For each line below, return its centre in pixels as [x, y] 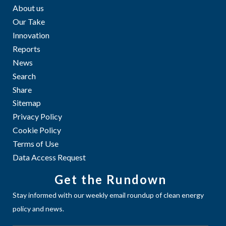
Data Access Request [49, 157]
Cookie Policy [37, 130]
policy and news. [38, 209]
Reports [26, 49]
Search [24, 76]
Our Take [29, 21]
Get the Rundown [110, 179]
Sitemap [27, 103]
